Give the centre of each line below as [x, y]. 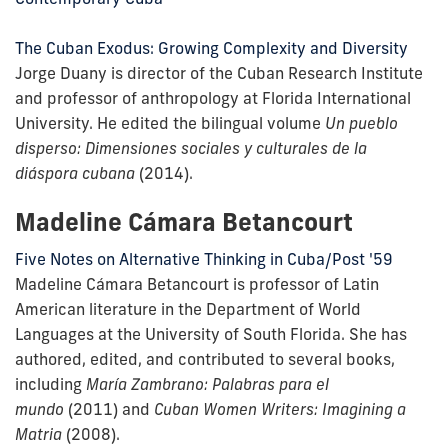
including [48, 383]
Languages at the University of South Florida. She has [211, 333]
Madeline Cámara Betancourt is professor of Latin [197, 283]
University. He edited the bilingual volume [170, 122]
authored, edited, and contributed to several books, [205, 358]
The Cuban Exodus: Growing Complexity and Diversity [211, 47]
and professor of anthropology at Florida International [213, 97]
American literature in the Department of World [188, 308]
